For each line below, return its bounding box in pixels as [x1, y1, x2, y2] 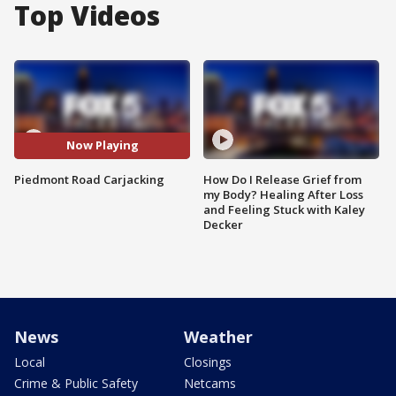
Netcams [184, 374, 236, 392]
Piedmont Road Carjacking [14, 171, 164, 187]
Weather [184, 325, 253, 347]
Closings [184, 353, 232, 370]
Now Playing [65, 137, 139, 154]
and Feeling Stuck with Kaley [203, 201, 365, 217]
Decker [203, 216, 243, 232]
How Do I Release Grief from [203, 171, 362, 187]
